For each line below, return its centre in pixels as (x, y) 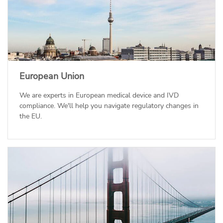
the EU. (30, 116)
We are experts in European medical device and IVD (99, 96)
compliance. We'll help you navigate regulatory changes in (109, 106)
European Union (52, 76)
